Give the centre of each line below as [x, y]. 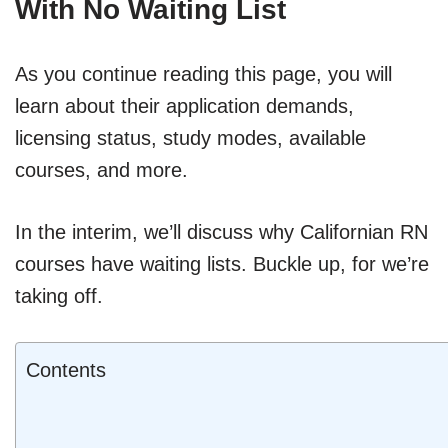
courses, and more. [101, 169]
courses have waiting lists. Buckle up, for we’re [222, 263]
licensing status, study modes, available [190, 137]
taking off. [59, 295]
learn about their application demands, [184, 105]
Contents [66, 369]
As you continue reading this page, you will [203, 73]
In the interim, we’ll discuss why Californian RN [221, 231]
